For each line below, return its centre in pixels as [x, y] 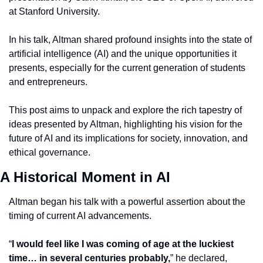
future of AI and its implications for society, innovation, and [128, 138]
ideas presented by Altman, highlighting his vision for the [126, 124]
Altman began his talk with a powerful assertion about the [127, 202]
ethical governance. [50, 152]
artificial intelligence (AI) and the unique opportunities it [123, 54]
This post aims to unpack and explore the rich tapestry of [125, 110]
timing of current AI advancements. [80, 216]
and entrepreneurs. [48, 82]
